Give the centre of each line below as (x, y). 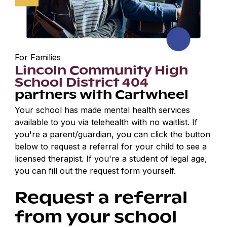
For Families (38, 58)
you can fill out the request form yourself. (96, 171)
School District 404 (82, 82)
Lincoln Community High (102, 70)
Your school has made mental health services (103, 110)
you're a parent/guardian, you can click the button (113, 135)
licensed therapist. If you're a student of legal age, (111, 159)
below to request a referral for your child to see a (111, 147)
